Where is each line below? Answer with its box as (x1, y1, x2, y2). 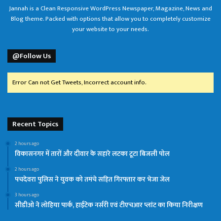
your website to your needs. (72, 23, 149, 35)
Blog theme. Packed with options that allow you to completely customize (10, 13, 211, 24)
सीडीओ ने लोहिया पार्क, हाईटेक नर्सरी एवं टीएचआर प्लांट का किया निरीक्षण (15, 199, 203, 211)
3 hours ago (15, 190, 39, 199)
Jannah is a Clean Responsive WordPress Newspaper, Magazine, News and (9, 2, 212, 14)
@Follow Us (12, 49, 51, 62)
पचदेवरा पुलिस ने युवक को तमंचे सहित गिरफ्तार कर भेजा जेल (15, 173, 170, 185)
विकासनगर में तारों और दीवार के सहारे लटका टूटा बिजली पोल (15, 147, 170, 159)
